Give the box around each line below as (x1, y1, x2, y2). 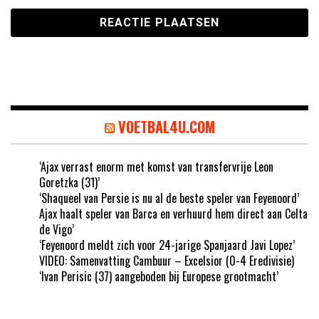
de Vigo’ (39, 221, 74, 239)
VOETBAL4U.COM (117, 116, 215, 138)
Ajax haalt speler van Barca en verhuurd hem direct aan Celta (39, 205, 308, 223)
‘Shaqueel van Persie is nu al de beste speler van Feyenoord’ (39, 189, 299, 207)
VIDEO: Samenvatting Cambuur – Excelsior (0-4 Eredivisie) (39, 252, 294, 270)
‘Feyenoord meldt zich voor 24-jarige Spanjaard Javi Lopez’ (39, 236, 295, 254)
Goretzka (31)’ (39, 174, 100, 192)
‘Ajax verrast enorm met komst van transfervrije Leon (39, 158, 273, 176)
